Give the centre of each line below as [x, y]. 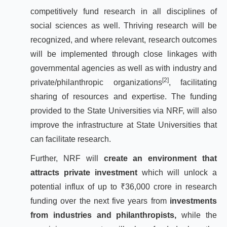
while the [199, 215]
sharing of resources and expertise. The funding [124, 97]
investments [193, 201]
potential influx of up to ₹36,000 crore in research [124, 187]
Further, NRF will [67, 158]
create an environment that [160, 158]
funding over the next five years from [100, 201]
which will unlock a [179, 173]
